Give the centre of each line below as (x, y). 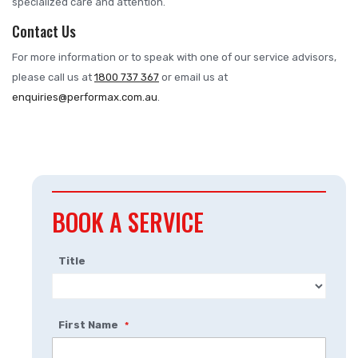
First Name (89, 325)
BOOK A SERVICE (128, 222)
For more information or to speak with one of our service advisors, (174, 58)
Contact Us (44, 32)
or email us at (193, 78)
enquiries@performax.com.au (85, 97)
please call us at (53, 78)
